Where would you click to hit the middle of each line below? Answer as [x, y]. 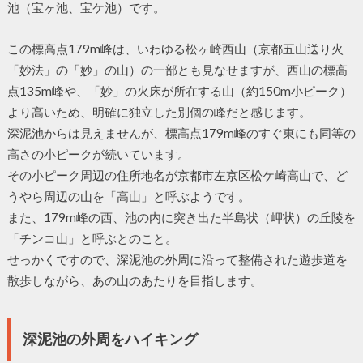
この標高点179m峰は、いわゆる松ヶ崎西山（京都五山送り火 [175, 48]
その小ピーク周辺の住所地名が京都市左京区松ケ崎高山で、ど [177, 175]
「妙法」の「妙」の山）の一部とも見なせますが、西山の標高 [177, 69]
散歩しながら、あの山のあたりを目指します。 [135, 280]
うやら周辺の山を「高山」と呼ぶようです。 [128, 196]
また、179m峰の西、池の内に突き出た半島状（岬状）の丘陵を [181, 217]
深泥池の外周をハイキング [110, 338]
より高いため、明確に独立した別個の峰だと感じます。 [159, 111]
